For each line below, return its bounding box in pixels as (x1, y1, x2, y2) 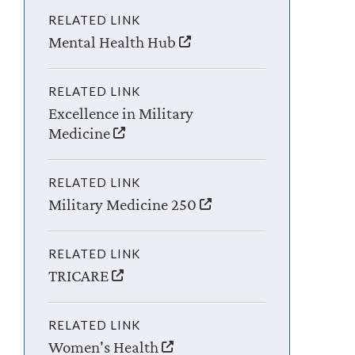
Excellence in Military (48, 103, 194, 123)
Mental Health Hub (48, 32, 180, 52)
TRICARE (48, 265, 113, 285)
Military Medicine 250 (48, 194, 200, 214)
